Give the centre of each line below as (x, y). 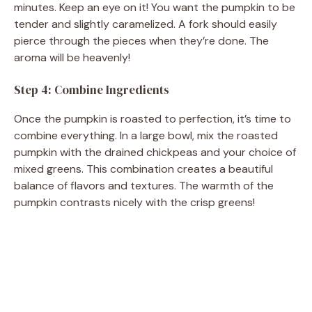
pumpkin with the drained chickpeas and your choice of (155, 152)
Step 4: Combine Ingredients (92, 89)
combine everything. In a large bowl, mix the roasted (146, 135)
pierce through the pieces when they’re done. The (141, 40)
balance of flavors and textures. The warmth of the (144, 185)
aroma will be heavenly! (72, 57)
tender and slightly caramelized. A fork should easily (146, 24)
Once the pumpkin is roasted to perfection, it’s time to (153, 118)
